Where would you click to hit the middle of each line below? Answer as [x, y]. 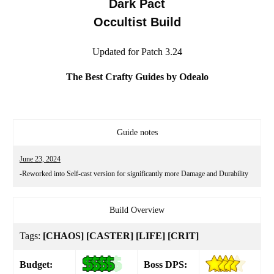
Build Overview [137, 210]
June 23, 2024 [40, 159]
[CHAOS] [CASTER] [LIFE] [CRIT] [121, 235]
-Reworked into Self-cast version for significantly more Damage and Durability [134, 173]
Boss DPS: [165, 264]
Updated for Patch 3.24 [137, 51]
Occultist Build [137, 22]
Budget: [37, 264]
